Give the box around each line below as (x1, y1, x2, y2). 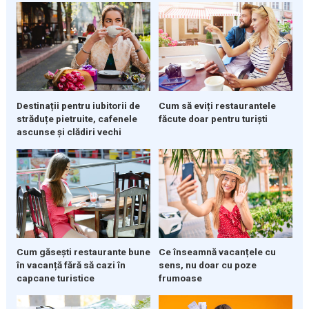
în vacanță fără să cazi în (16, 259, 126, 271)
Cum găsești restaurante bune (16, 246, 150, 258)
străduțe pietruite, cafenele (16, 112, 137, 124)
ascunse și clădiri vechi (16, 126, 121, 137)
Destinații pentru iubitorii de (16, 99, 140, 111)
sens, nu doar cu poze (158, 259, 257, 271)
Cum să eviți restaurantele (158, 99, 276, 111)
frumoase (158, 272, 202, 284)
